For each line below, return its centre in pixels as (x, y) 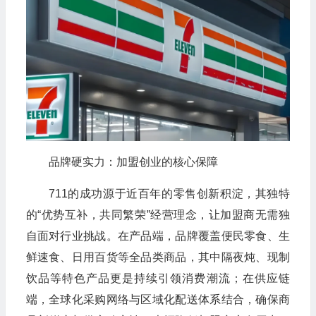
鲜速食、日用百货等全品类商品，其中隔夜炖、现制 (158, 257)
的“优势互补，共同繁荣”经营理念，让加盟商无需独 (158, 215)
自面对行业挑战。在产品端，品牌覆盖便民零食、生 (158, 236)
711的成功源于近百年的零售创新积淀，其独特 (169, 194)
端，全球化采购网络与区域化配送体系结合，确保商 (158, 300)
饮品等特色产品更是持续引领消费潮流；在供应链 (158, 279)
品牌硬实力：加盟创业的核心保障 (133, 162)
